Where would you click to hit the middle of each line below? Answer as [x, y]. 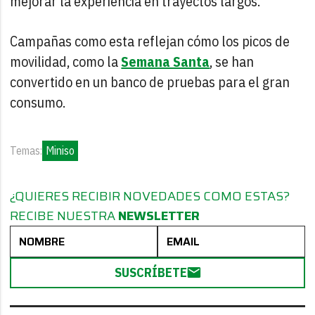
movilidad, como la [66, 61]
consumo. [38, 102]
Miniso [60, 150]
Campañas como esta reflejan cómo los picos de [150, 41]
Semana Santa [166, 61]
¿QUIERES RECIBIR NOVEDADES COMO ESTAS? [150, 196]
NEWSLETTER [159, 216]
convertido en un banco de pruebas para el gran [150, 82]
